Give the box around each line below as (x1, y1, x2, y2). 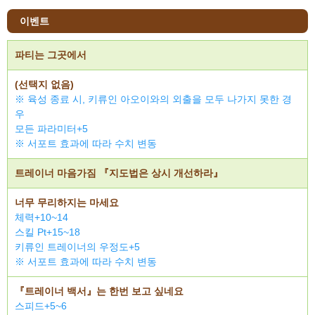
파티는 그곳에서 (15, 49, 86, 60)
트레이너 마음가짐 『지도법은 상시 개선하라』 (15, 167, 223, 179)
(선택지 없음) (15, 79, 74, 90)
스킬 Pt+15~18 (15, 226, 80, 238)
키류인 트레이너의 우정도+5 (15, 241, 140, 252)
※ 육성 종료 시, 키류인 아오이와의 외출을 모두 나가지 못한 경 (15, 94, 292, 105)
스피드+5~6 (15, 300, 67, 311)
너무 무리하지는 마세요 (15, 197, 119, 208)
